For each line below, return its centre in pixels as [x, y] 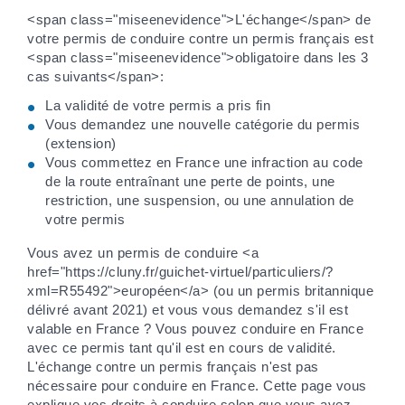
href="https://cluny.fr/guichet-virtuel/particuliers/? [180, 271]
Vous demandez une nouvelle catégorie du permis [202, 124]
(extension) [81, 143]
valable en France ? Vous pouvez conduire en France [195, 328]
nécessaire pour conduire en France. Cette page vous [197, 385]
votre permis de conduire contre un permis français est [200, 39]
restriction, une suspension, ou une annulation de [200, 200]
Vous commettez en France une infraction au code [204, 162]
